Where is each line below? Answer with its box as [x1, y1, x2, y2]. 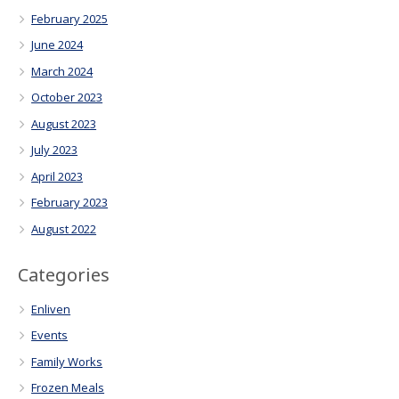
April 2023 [31, 167, 84, 184]
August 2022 [31, 220, 97, 237]
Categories [17, 262, 110, 287]
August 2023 [31, 115, 97, 132]
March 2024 [31, 62, 94, 79]
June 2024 [31, 37, 84, 53]
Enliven [31, 300, 71, 317]
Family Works [31, 353, 103, 370]
